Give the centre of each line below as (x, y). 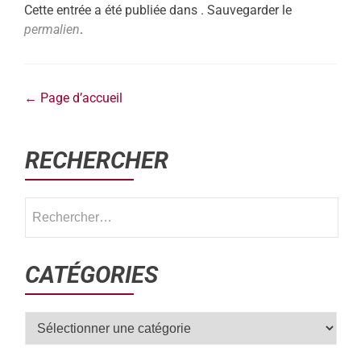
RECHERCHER (97, 160)
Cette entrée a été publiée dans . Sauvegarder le (158, 10)
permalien (52, 29)
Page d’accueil (80, 98)
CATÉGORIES (91, 275)
